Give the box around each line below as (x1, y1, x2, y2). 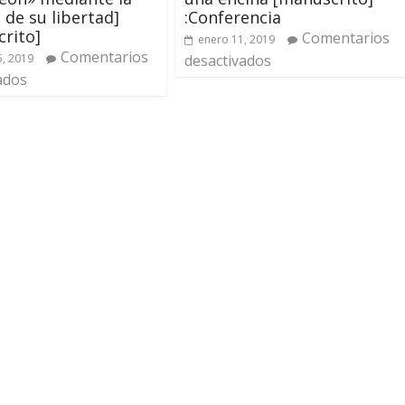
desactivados (184, 50, 271, 71)
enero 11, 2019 (198, 31, 275, 47)
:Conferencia (184, 5, 281, 28)
